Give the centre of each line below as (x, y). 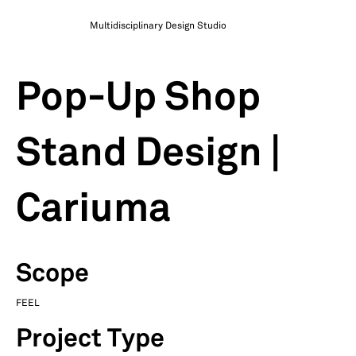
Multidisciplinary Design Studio (159, 26)
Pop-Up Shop (138, 99)
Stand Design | (148, 155)
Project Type (90, 339)
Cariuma (93, 210)
